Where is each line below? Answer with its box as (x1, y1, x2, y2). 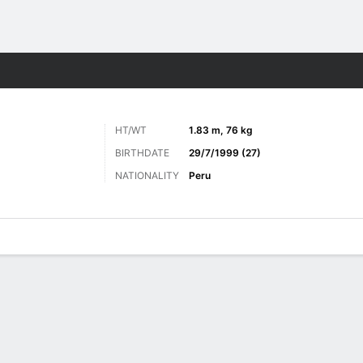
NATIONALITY (115, 169, 179, 181)
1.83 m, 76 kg (189, 124, 253, 136)
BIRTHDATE (115, 147, 169, 159)
